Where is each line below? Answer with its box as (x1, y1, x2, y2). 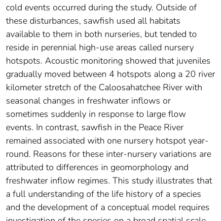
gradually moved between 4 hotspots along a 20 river (6, 68, 215, 80)
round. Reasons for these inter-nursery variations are (6, 148, 211, 160)
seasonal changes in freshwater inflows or (6, 95, 171, 107)
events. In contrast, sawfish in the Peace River (6, 121, 184, 134)
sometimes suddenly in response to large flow (6, 108, 186, 120)
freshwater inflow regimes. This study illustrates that (6, 175, 212, 187)
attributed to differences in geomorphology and (6, 161, 188, 174)
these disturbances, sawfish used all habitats (6, 15, 181, 27)
